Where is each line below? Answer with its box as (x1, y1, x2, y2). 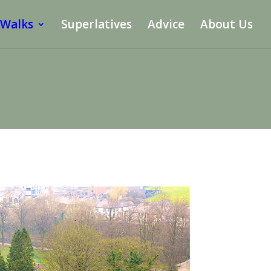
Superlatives (61, 16, 132, 32)
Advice (148, 16, 184, 32)
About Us (200, 16, 253, 32)
